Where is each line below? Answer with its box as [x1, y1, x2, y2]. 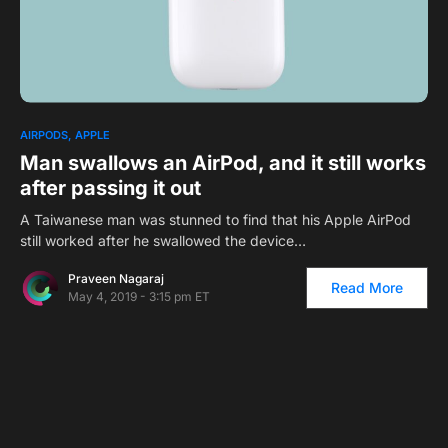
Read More [331, 278, 403, 296]
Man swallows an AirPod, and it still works [20, 150, 426, 175]
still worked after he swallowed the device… [20, 231, 306, 249]
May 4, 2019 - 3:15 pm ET [68, 288, 210, 304]
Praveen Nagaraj [68, 270, 164, 286]
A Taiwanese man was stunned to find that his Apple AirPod [20, 210, 411, 228]
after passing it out [20, 175, 201, 200]
